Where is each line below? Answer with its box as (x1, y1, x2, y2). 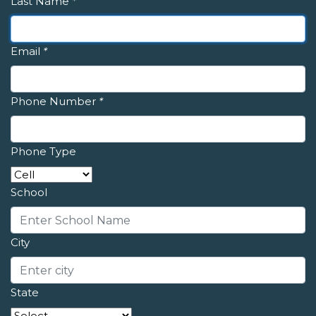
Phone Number (11, 95, 96, 109)
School (11, 186, 47, 200)
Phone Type (11, 145, 76, 159)
